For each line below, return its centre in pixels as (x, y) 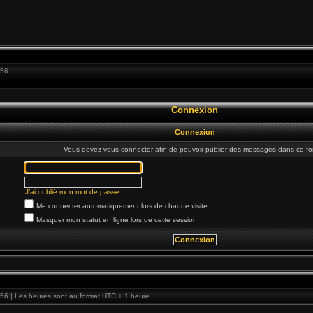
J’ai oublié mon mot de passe (72, 192)
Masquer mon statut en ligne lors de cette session (117, 220)
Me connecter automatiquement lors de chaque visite (122, 206)
